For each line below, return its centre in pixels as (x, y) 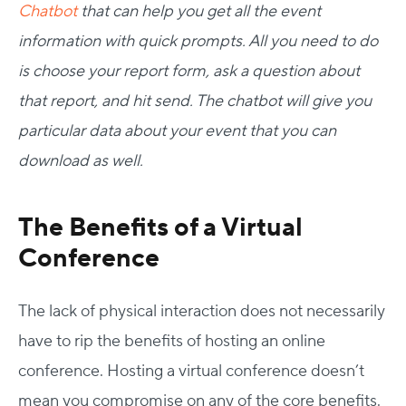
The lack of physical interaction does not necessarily (202, 311)
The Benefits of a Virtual (160, 227)
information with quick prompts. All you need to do (198, 41)
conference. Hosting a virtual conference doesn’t (191, 371)
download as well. (82, 160)
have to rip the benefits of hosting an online (172, 341)
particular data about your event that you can (177, 130)
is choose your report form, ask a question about (189, 71)
